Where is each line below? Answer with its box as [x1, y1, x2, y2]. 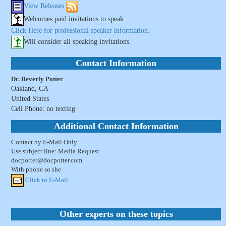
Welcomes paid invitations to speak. [24, 15, 126, 23]
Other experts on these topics [59, 209, 173, 219]
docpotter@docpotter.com [11, 156, 82, 164]
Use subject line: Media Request [11, 147, 99, 155]
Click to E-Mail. [25, 176, 70, 184]
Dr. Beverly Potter [11, 75, 63, 83]
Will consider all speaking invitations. [24, 38, 131, 45]
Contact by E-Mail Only [11, 138, 77, 146]
